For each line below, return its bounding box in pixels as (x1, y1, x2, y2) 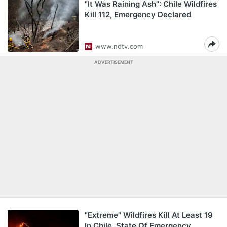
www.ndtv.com (95, 42, 143, 50)
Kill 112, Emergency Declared (85, 10, 191, 19)
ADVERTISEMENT (94, 59, 133, 65)
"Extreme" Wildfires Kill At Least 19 (85, 210, 213, 220)
